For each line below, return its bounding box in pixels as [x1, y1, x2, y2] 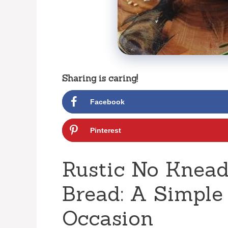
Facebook [90, 97, 125, 106]
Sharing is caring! [62, 72, 138, 84]
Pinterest [90, 126, 121, 134]
